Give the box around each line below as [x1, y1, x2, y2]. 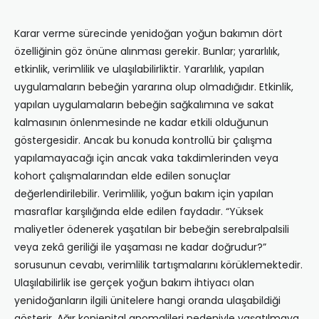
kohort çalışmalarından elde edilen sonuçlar [14, 169, 231, 184]
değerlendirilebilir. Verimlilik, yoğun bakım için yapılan [14, 187, 273, 202]
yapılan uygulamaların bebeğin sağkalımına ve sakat [14, 98, 274, 113]
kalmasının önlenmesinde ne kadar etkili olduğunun [14, 115, 268, 130]
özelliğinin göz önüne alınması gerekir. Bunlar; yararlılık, [14, 44, 280, 59]
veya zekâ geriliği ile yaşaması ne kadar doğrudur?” [14, 240, 266, 255]
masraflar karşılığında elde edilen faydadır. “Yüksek [14, 204, 263, 219]
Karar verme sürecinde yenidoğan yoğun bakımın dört [14, 26, 283, 41]
